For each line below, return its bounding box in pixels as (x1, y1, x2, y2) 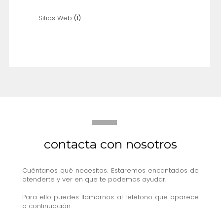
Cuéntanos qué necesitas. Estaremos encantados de (22, 165, 199, 175)
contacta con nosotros (44, 136, 177, 151)
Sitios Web (38, 13, 72, 23)
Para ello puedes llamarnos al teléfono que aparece (22, 192, 199, 202)
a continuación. (22, 201, 72, 211)
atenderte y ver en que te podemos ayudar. (22, 174, 166, 184)
